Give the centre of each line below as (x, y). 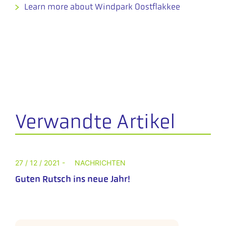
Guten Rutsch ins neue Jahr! (73, 179)
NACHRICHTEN (100, 163)
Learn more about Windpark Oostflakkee (102, 7)
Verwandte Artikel (95, 122)
